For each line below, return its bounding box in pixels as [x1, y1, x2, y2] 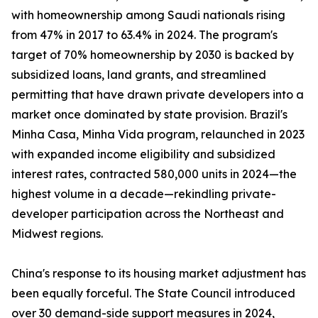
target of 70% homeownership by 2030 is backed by [11, 48, 294, 62]
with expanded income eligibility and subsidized [11, 147, 275, 162]
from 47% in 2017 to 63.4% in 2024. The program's [11, 28, 278, 43]
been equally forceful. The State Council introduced [11, 286, 295, 301]
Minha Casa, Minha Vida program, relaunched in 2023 [11, 127, 305, 142]
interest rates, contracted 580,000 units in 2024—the [11, 167, 297, 182]
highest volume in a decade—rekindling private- [11, 187, 276, 202]
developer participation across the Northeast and [11, 207, 284, 221]
